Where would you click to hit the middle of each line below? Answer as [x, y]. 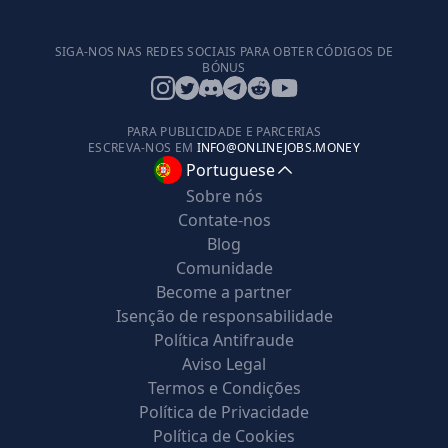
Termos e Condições [224, 388]
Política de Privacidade [224, 412]
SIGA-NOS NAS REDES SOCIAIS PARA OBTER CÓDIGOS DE [224, 51]
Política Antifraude [224, 340]
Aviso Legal [224, 364]
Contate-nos [224, 220]
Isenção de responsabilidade [224, 316]
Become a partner [224, 292]
